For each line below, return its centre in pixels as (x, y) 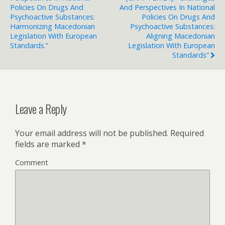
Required (186, 133)
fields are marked (48, 144)
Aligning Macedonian (181, 36)
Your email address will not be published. (92, 133)
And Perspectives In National (167, 7)
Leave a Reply (41, 108)
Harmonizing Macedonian (52, 26)
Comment (32, 162)
